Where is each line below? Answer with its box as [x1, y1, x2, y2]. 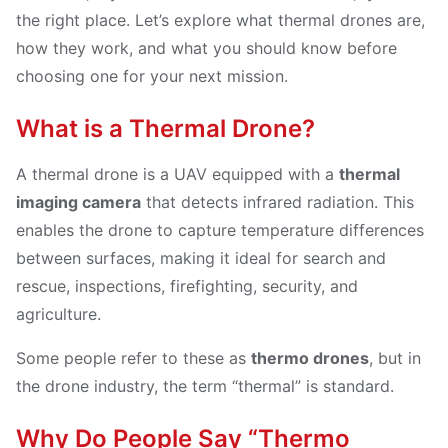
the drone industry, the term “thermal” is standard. [16, 376, 394, 396]
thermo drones [251, 348, 369, 368]
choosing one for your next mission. [16, 66, 288, 86]
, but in [369, 348, 421, 368]
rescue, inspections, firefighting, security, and [16, 276, 358, 296]
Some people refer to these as [16, 348, 251, 368]
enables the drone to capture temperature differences [16, 220, 424, 240]
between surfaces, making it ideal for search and [16, 248, 386, 268]
